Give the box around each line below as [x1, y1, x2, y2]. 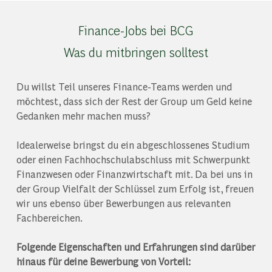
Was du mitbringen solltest [63, 43, 208, 61]
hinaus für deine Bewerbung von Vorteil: [16, 255, 191, 268]
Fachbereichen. [16, 211, 83, 225]
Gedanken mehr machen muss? [16, 109, 151, 123]
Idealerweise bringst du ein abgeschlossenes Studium [16, 138, 250, 152]
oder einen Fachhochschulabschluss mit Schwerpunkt [16, 153, 250, 166]
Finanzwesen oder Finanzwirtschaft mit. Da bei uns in [16, 168, 253, 181]
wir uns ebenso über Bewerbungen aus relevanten [16, 197, 231, 210]
